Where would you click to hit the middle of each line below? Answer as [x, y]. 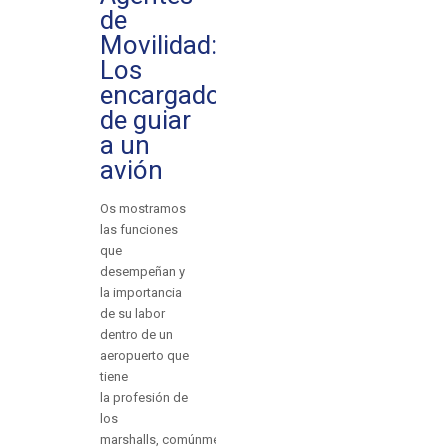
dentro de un [136, 335]
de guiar [145, 120]
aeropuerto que [144, 356]
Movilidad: [158, 45]
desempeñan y [142, 272]
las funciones [138, 230]
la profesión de [143, 398]
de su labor [132, 314]
